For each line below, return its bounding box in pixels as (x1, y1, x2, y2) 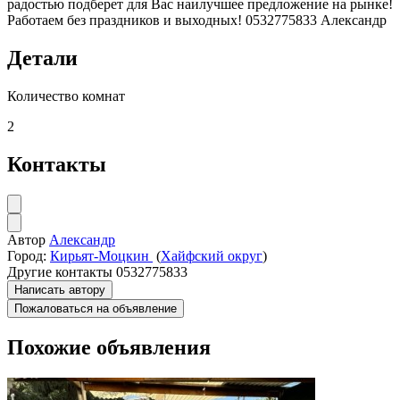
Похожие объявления (7, 335, 211, 359)
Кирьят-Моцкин (50, 247, 153, 263)
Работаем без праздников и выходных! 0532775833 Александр (7, 12, 387, 29)
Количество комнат (7, 87, 125, 104)
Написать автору (14, 282, 105, 296)
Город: (7, 247, 46, 263)
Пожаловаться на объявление (14, 301, 177, 315)
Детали (7, 46, 78, 71)
